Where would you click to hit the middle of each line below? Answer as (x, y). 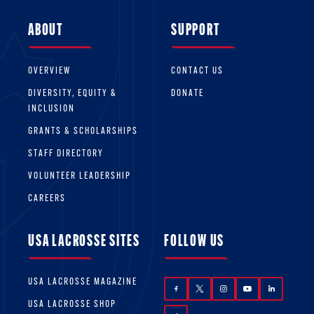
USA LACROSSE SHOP (72, 304)
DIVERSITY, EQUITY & (73, 94)
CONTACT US (197, 71)
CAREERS (47, 199)
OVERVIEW (49, 71)
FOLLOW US (194, 242)
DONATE (187, 94)
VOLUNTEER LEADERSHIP (80, 177)
